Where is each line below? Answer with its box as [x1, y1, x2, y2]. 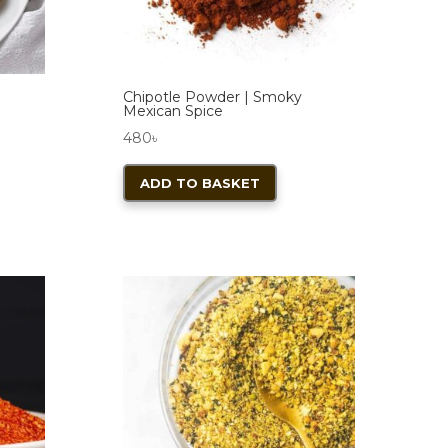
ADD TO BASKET [139, 175, 260, 192]
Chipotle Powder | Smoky [122, 88, 302, 107]
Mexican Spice [122, 102, 223, 121]
